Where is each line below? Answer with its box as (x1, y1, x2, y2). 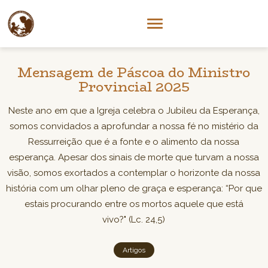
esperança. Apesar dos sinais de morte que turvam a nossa (8, 152, 259, 163)
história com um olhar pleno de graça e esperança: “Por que (5, 183, 262, 194)
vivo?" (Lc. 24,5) (102, 214, 166, 225)
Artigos (122, 246, 145, 254)
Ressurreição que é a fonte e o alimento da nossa (28, 136, 240, 147)
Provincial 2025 (78, 77, 190, 97)
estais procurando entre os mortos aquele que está (24, 199, 243, 209)
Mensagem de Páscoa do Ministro (17, 62, 251, 83)
